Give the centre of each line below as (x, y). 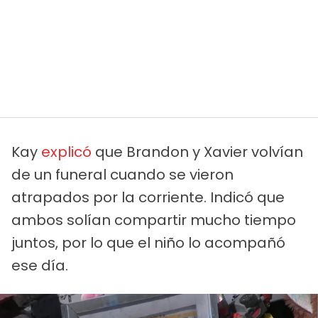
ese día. (40, 265)
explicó (66, 152)
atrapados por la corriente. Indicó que (148, 197)
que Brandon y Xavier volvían (197, 152)
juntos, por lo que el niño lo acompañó (148, 242)
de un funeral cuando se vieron (122, 174)
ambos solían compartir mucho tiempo (154, 220)
